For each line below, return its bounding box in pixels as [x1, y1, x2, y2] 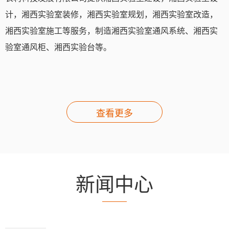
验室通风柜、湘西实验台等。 [5, 41, 111, 53]
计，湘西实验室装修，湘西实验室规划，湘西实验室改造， [5, 8, 218, 20]
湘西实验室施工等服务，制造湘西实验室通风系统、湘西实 [5, 25, 218, 36]
